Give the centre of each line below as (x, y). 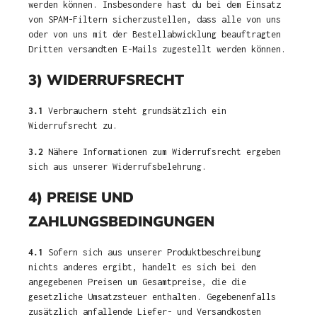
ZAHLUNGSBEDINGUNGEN (121, 221)
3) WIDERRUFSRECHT (106, 80)
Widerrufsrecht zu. (73, 126)
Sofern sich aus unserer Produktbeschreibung (152, 252)
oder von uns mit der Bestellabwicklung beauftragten (155, 34)
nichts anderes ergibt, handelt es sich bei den (142, 267)
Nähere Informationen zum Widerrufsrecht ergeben (162, 152)
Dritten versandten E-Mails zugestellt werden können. (157, 49)
